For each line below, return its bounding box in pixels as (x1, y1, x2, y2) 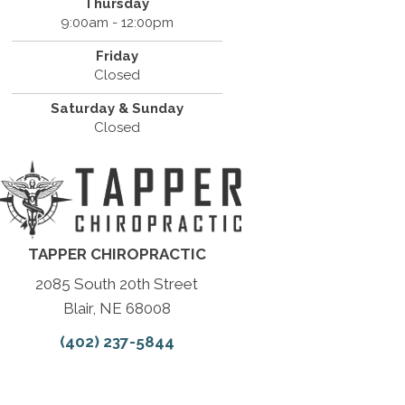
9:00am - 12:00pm (60, 14, 174, 31)
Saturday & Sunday (50, 100, 184, 117)
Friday (95, 48, 138, 64)
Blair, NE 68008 (62, 299, 171, 317)
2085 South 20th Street (35, 275, 199, 293)
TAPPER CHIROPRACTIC (27, 245, 206, 263)
